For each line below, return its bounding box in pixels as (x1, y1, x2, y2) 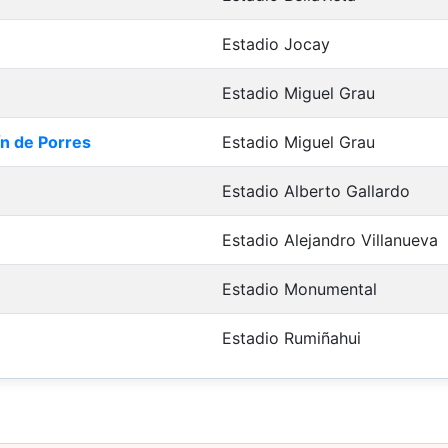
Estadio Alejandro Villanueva (222, 229, 438, 250)
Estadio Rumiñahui (222, 327, 361, 348)
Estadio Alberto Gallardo (222, 180, 410, 201)
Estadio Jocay (222, 33, 330, 54)
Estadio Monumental (222, 278, 377, 299)
